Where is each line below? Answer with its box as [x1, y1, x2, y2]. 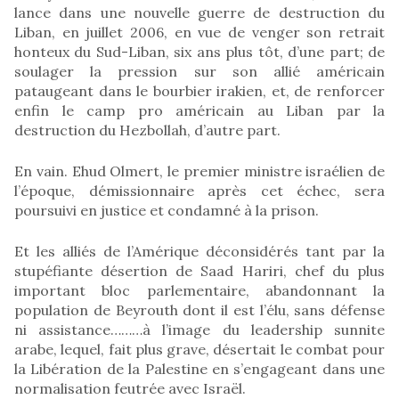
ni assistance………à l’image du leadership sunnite [14, 320, 385, 338]
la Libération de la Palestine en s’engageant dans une [14, 359, 385, 378]
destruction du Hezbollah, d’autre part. [14, 120, 281, 139]
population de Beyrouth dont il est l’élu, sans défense [14, 300, 385, 319]
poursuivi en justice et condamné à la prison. [14, 200, 319, 219]
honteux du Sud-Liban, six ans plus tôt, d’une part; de [14, 42, 385, 61]
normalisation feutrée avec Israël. [14, 379, 246, 397]
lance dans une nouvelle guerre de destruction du [14, 3, 385, 21]
